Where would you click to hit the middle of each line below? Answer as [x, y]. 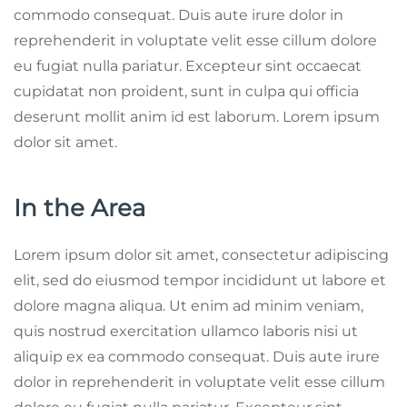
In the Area [79, 208]
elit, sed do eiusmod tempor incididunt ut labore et [200, 280]
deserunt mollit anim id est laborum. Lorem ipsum [197, 116]
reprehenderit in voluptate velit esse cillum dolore [195, 40]
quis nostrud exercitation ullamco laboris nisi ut [186, 331]
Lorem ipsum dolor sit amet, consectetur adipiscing [201, 254]
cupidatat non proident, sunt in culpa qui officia [186, 91]
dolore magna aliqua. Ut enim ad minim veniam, [189, 305]
